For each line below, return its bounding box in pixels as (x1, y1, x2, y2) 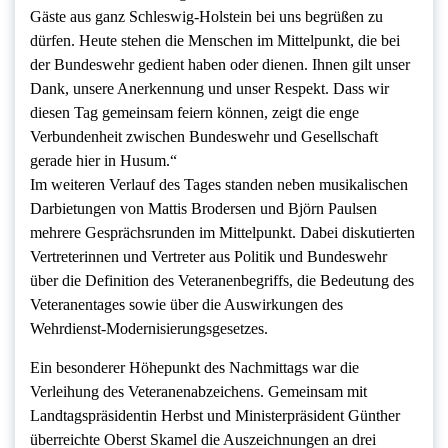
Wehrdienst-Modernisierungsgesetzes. (30, 319, 268, 337)
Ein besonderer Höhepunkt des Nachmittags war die (30, 358, 359, 376)
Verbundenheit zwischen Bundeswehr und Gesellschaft (30, 127, 378, 145)
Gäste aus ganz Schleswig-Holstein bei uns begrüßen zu (30, 7, 383, 25)
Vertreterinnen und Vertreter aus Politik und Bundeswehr (30, 247, 387, 265)
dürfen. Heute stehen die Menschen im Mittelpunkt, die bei (30, 31, 400, 49)
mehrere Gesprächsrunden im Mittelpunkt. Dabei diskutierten (30, 223, 415, 241)
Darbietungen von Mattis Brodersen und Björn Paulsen (30, 199, 377, 217)
